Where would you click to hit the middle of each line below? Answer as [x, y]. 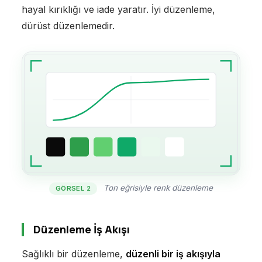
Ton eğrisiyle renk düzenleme [157, 187]
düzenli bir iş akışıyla [173, 254]
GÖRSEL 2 [73, 188]
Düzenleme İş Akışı [81, 229]
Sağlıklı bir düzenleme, [73, 254]
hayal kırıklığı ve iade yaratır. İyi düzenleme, [118, 10]
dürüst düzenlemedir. [68, 26]
